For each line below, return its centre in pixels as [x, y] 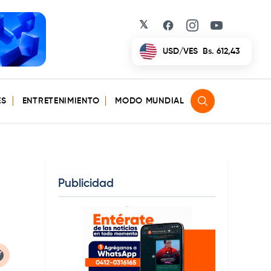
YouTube [237, 31]
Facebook [192, 31]
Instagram [217, 31]
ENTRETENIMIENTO [61, 101]
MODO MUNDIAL [150, 101]
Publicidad [86, 184]
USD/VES [180, 51]
